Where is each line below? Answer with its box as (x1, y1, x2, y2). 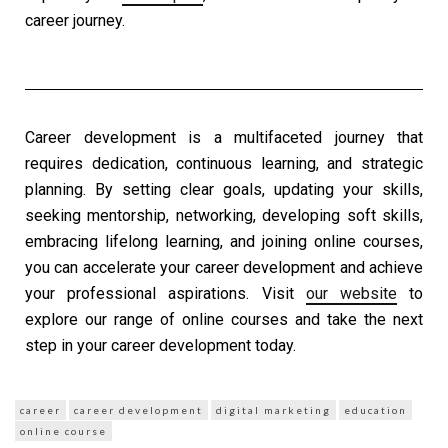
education (344, 404, 407, 417)
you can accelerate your (25, 258, 195, 278)
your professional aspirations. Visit (25, 284, 306, 304)
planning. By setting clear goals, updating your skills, (25, 180, 423, 200)
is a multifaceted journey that (175, 128, 423, 148)
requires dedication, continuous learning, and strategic (25, 154, 423, 174)
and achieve (335, 258, 424, 278)
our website (305, 284, 397, 304)
